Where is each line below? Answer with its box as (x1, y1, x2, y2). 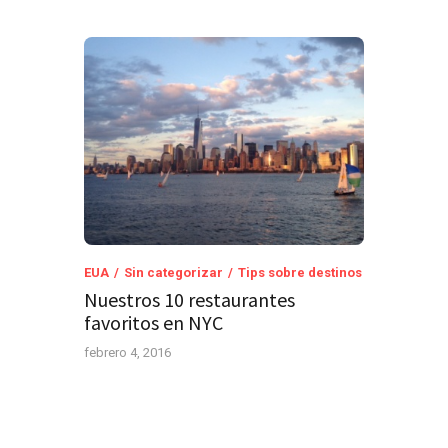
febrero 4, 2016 (84, 345, 171, 361)
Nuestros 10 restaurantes (84, 287, 295, 313)
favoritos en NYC (84, 310, 223, 336)
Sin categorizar (124, 265, 223, 281)
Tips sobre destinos (238, 265, 362, 281)
